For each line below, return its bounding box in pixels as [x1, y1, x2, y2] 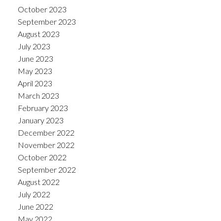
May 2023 [17, 66, 52, 75]
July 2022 [17, 189, 50, 199]
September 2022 [17, 164, 76, 174]
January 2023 [17, 115, 64, 125]
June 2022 [17, 201, 53, 211]
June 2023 [17, 53, 53, 63]
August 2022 [17, 177, 60, 186]
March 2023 [17, 90, 59, 100]
